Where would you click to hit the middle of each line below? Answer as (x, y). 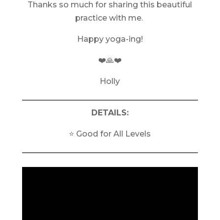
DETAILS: (110, 113)
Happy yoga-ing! (110, 39)
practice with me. (110, 18)
